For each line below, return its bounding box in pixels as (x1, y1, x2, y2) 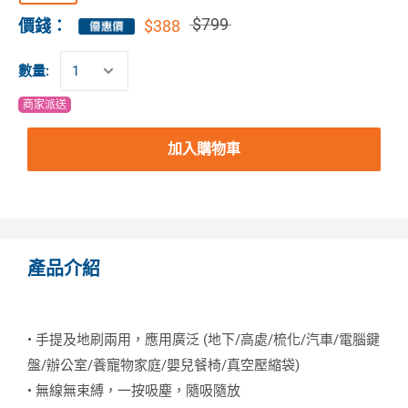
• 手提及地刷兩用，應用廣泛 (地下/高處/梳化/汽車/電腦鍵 (27, 331, 380, 348)
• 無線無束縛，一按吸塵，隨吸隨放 (27, 382, 240, 399)
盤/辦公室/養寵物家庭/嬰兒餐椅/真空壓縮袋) (27, 357, 300, 373)
